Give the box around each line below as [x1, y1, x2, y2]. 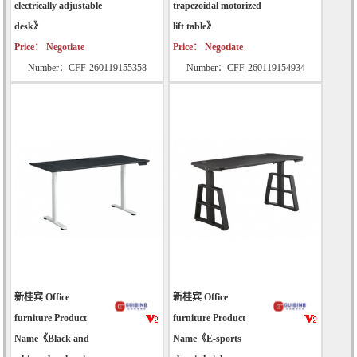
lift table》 [173, 21, 217, 33]
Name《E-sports [173, 333, 242, 345]
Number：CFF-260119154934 [186, 62, 305, 74]
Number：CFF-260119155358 [27, 62, 147, 74]
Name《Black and [14, 333, 90, 345]
